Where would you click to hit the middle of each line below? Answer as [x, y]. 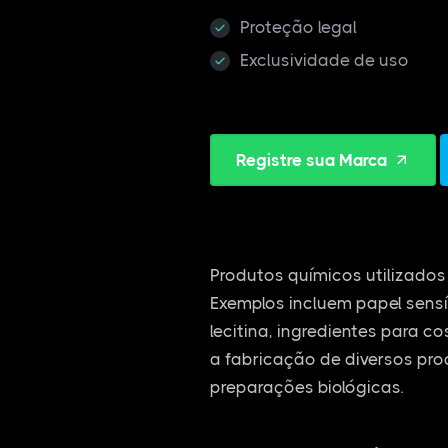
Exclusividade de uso [324, 60]
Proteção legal [298, 27]
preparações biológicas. [306, 387]
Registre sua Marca [311, 160]
